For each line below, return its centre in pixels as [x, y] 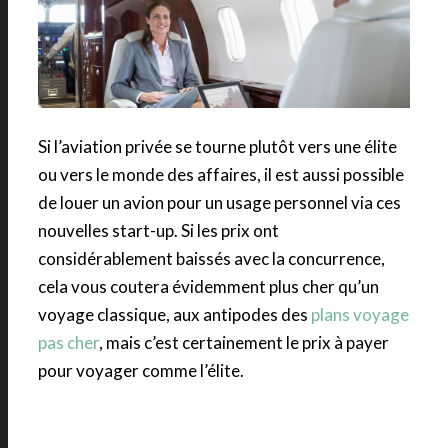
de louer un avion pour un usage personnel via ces [219, 202]
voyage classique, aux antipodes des [174, 314]
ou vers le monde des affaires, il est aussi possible [221, 174]
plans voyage [360, 314]
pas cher [68, 342]
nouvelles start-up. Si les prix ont [158, 230]
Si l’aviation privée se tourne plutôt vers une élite [217, 146]
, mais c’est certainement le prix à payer [244, 342]
